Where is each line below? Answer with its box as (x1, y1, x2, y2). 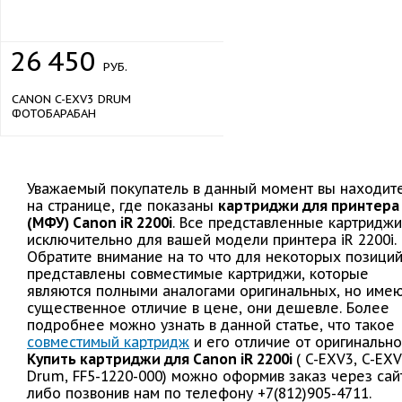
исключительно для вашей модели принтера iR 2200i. (27, 231, 397, 249)
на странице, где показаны (27, 197, 218, 214)
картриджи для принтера (218, 197, 399, 214)
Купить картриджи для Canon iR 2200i (27, 350, 296, 368)
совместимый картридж (27, 333, 189, 351)
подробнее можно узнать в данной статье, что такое (27, 316, 395, 334)
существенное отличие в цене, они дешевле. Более (27, 299, 389, 317)
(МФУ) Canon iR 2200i (27, 214, 172, 232)
